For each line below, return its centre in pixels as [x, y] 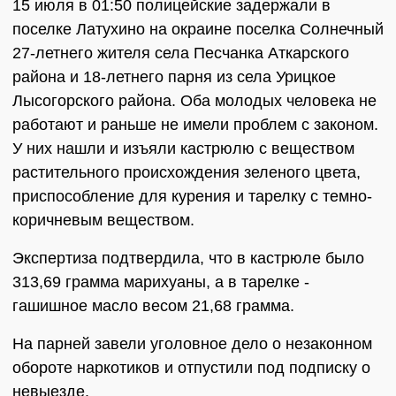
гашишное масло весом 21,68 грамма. [153, 306]
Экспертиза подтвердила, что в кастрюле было [188, 258]
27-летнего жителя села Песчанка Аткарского [181, 53]
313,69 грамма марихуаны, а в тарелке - [161, 282]
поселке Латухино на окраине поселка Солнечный [198, 29]
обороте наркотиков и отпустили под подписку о [191, 368]
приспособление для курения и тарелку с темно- [192, 196]
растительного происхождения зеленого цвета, [187, 172]
